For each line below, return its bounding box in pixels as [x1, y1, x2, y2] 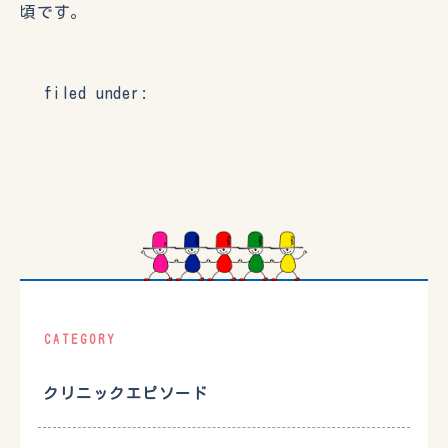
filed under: [44, 85, 149, 102]
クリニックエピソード [43, 386, 208, 402]
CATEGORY [44, 333, 116, 346]
